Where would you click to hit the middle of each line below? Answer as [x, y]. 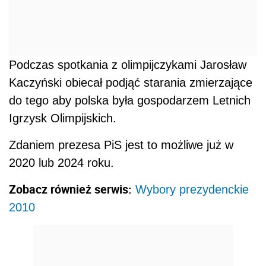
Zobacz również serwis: [70, 189]
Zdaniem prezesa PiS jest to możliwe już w [121, 145]
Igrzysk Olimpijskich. [63, 118]
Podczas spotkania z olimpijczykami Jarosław [128, 65]
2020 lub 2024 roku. [61, 163]
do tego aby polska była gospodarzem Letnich [130, 101]
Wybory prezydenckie [192, 190]
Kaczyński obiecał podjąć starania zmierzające [131, 83]
